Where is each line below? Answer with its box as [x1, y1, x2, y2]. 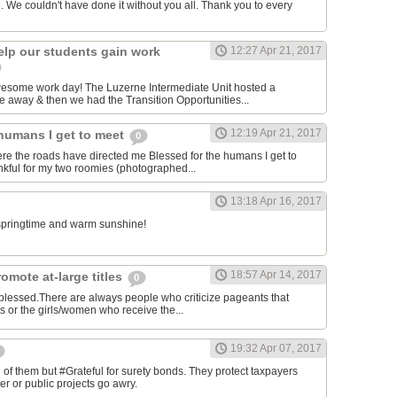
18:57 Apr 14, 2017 [230, 269, 322, 282]
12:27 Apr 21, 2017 [230, 44, 322, 58]
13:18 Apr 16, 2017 [230, 195, 322, 208]
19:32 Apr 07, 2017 [230, 342, 322, 355]
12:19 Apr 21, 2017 [230, 127, 322, 140]
